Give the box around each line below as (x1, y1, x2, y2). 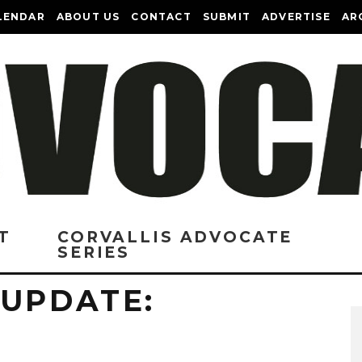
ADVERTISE (262, 11, 330, 23)
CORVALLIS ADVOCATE (57, 228, 293, 246)
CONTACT (131, 11, 192, 23)
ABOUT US (56, 11, 120, 23)
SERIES (57, 243, 131, 262)
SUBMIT (202, 11, 251, 23)
